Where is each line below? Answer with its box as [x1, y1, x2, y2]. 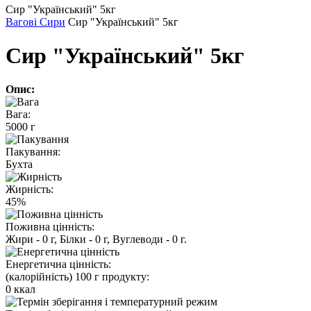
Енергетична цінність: [6, 258, 111, 271]
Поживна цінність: [6, 221, 94, 233]
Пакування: [6, 146, 60, 158]
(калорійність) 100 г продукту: [6, 271, 149, 283]
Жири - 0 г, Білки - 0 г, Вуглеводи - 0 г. [6, 233, 187, 246]
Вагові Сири [6, 15, 65, 28]
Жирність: [6, 183, 53, 196]
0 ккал [6, 283, 35, 296]
